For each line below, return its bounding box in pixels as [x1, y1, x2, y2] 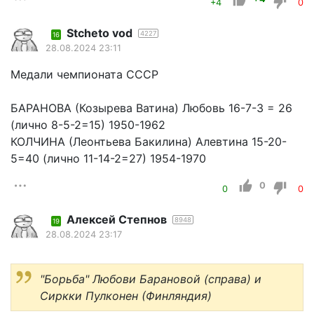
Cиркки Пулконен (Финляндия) [40, 289, 212, 303]
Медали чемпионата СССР [11, 67, 158, 82]
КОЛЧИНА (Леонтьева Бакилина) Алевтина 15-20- [11, 135, 287, 149]
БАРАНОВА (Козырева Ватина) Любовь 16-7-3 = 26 [11, 101, 292, 116]
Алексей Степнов [67, 212, 167, 227]
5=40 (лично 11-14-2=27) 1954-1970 [11, 151, 206, 166]
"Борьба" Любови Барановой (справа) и [40, 272, 261, 287]
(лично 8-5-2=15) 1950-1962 [11, 118, 165, 132]
